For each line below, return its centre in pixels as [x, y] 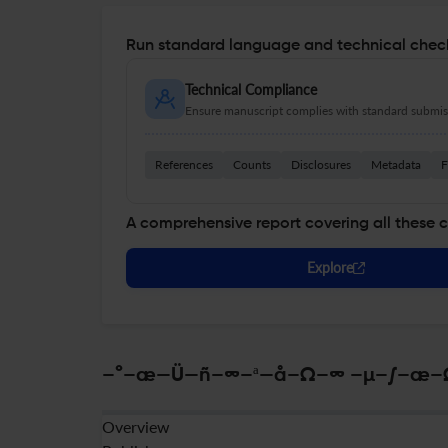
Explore [330, 267]
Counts [252, 164]
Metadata [396, 164]
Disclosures [321, 164]
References [184, 164]
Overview [136, 426]
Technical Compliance [251, 89]
